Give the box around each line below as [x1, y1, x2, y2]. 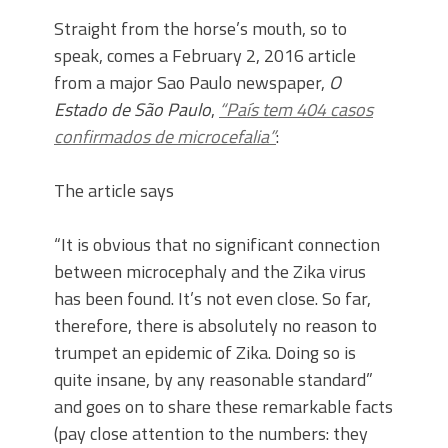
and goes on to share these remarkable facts [54, 392, 393, 420]
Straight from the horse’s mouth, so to [54, 14, 347, 42]
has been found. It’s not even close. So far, [54, 284, 371, 312]
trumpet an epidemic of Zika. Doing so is [54, 338, 356, 366]
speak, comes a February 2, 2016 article [54, 41, 356, 69]
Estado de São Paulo [54, 95, 211, 123]
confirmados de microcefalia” [54, 122, 276, 150]
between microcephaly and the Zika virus [54, 257, 366, 285]
